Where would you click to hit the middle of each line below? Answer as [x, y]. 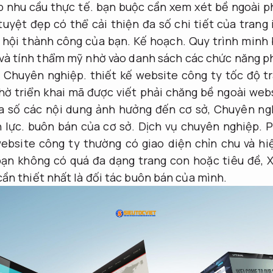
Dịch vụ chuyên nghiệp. [200, 126]
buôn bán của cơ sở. [82, 126]
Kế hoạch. [159, 41]
